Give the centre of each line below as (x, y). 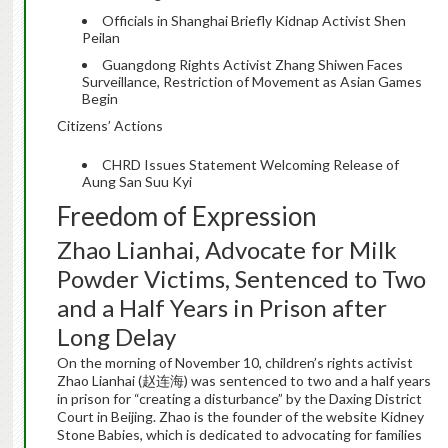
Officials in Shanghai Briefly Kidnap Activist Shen (253, 21)
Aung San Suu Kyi (136, 182)
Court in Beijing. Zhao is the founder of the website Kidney (240, 417)
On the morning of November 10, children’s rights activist (234, 363)
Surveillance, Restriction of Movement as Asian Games (251, 82)
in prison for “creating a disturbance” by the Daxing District (239, 399)
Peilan (100, 38)
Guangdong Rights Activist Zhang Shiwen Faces (252, 65)
